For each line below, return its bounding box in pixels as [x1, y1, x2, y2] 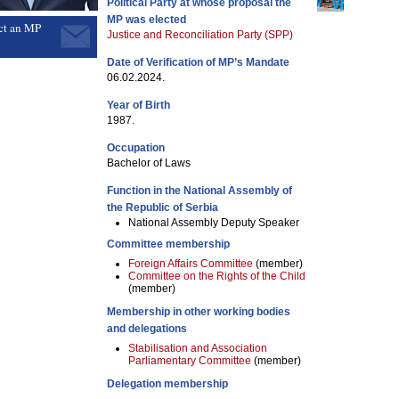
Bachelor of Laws [107, 157, 191, 169]
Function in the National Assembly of [107, 184, 292, 197]
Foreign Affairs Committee [128, 257, 256, 270]
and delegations [107, 322, 187, 335]
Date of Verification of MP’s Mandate [107, 56, 289, 69]
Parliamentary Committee [128, 354, 251, 367]
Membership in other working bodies [107, 305, 290, 318]
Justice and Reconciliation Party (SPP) [107, 28, 293, 41]
